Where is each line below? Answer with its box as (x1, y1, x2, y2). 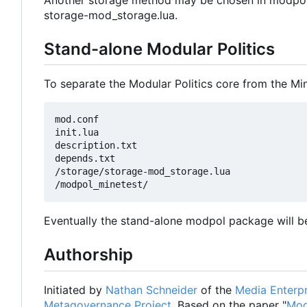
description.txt (55, 140, 137, 151)
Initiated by (44, 282, 106, 297)
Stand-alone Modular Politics (44, 39, 275, 60)
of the (197, 282, 235, 297)
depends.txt (55, 153, 115, 164)
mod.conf (55, 114, 99, 125)
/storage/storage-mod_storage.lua (55, 166, 230, 177)
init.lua (55, 127, 99, 138)
